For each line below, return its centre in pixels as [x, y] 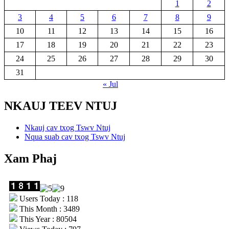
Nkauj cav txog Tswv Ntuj [67, 127]
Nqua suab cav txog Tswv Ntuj [75, 136]
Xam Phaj [30, 158]
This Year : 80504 [47, 219]
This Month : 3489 [49, 209]
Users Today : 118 [48, 198]
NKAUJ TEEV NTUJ [61, 106]
